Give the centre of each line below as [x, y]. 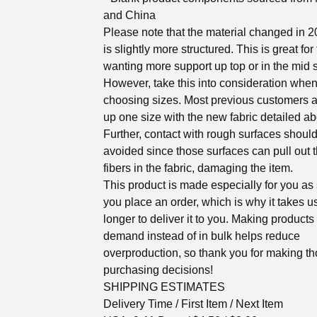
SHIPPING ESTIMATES [164, 287]
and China [129, 15]
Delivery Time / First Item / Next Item [193, 304]
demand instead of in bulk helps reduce [202, 236]
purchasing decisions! [158, 270]
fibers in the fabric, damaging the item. [198, 168]
